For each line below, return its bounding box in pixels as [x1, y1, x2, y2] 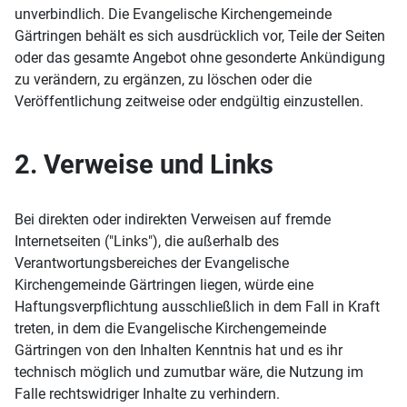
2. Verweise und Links [15, 149, 273, 180]
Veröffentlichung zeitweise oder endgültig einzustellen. [15, 93, 363, 110]
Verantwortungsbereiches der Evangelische [15, 254, 289, 272]
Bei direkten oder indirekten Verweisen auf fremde [15, 211, 331, 228]
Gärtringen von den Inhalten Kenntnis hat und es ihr [15, 342, 342, 359]
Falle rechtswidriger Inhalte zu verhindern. [15, 385, 280, 402]
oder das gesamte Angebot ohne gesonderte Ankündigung [15, 49, 385, 66]
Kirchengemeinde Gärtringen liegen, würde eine [15, 276, 313, 293]
